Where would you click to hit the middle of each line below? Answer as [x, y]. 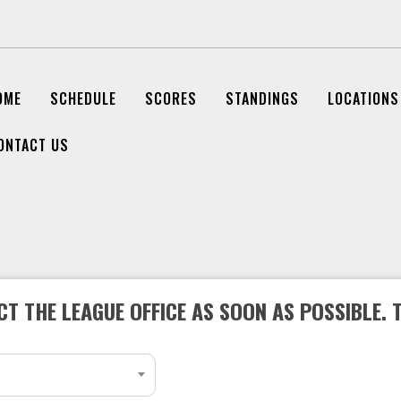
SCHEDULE [83, 99]
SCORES [171, 99]
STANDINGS [262, 99]
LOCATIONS [363, 99]
